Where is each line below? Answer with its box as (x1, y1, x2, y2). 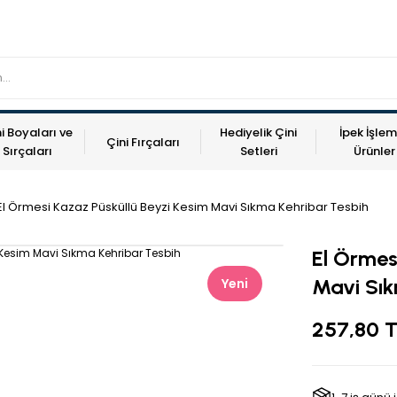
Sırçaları (2, 143, 52, 160)
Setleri (239, 143, 277, 160)
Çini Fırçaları (105, 133, 180, 151)
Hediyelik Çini (220, 124, 298, 141)
